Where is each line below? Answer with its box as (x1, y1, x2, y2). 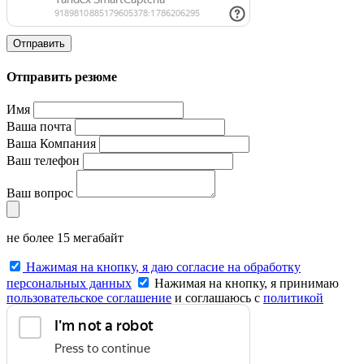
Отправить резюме (6, 69, 117, 84)
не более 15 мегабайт (6, 230, 123, 245)
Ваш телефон (6, 153, 80, 167)
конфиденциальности (6, 305, 126, 319)
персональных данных (6, 275, 132, 290)
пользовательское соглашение (6, 290, 171, 305)
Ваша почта (6, 119, 71, 133)
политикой (263, 290, 323, 305)
